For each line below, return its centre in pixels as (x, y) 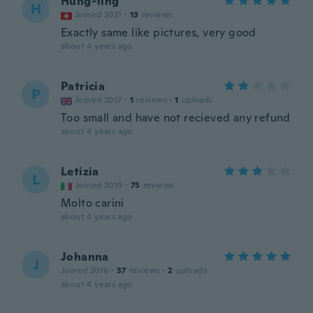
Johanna (85, 257)
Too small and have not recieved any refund (176, 118)
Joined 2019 (99, 185)
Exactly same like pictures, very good (159, 32)
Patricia (83, 86)
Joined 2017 (99, 100)
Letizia (80, 172)
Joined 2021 (99, 15)
